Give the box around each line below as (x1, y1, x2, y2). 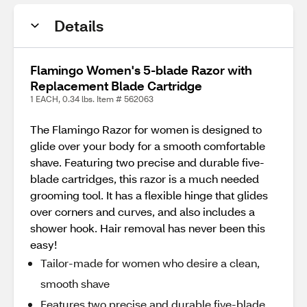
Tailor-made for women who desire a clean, (40, 256, 260, 270)
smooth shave (40, 276, 110, 291)
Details (54, 16, 103, 36)
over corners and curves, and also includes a (30, 204, 255, 219)
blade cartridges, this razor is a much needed (30, 171, 259, 186)
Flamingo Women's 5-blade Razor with (30, 62, 252, 78)
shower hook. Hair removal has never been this (30, 221, 265, 235)
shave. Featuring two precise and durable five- (30, 155, 265, 169)
